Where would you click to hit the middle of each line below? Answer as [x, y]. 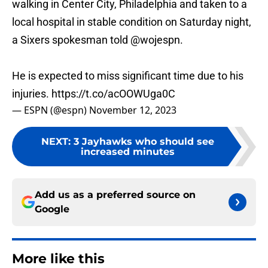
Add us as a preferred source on [115, 195]
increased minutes [127, 152]
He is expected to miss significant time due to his [128, 76]
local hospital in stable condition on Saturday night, [132, 22]
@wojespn [155, 40]
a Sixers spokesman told [71, 40]
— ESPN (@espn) [51, 110]
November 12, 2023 [133, 110]
